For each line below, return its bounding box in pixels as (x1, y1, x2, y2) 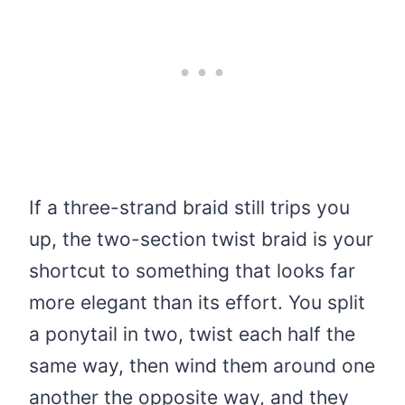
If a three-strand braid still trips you (29, 195, 350, 219)
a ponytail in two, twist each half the (29, 322, 355, 345)
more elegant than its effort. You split (29, 290, 365, 314)
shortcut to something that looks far (29, 259, 355, 282)
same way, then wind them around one (29, 353, 375, 377)
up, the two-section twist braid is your (29, 227, 373, 250)
